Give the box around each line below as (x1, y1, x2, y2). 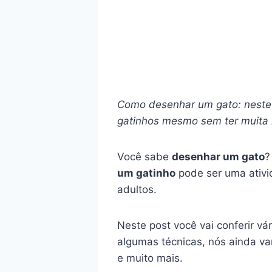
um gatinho (117, 166, 175, 179)
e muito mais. (117, 251, 183, 264)
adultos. (117, 183, 157, 195)
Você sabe (117, 150, 172, 163)
